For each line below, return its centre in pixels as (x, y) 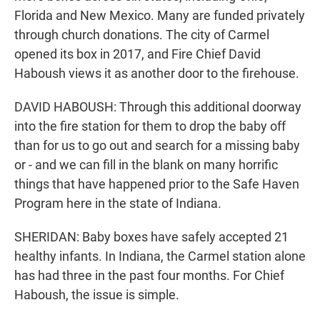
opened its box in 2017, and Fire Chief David (137, 54)
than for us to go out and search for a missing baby (157, 146)
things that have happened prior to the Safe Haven (157, 184)
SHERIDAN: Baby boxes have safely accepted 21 (151, 237)
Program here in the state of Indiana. (118, 204)
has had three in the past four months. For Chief (149, 276)
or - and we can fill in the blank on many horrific (146, 165)
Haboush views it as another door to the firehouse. (157, 74)
